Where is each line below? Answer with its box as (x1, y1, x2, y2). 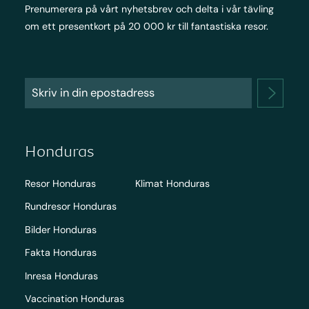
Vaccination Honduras (24, 292, 124, 306)
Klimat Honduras (134, 177, 210, 190)
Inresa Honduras (24, 269, 98, 282)
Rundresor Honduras (24, 200, 117, 213)
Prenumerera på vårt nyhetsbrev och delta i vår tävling (24, 2, 274, 15)
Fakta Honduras (24, 246, 97, 259)
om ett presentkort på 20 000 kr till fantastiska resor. (24, 19, 268, 32)
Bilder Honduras (24, 223, 97, 236)
